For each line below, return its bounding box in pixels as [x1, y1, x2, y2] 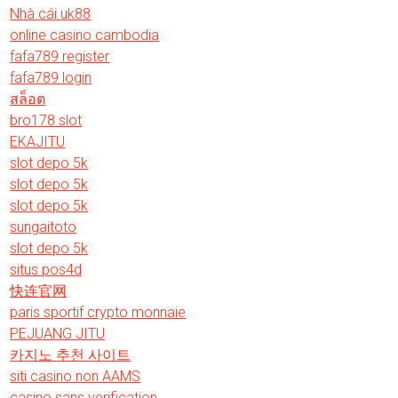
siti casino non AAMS [10, 368, 141, 385]
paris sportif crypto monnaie [10, 304, 187, 321]
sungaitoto [10, 219, 77, 235]
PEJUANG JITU [10, 325, 106, 342]
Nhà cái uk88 [10, 5, 92, 22]
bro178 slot [10, 112, 83, 129]
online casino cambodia [10, 27, 160, 44]
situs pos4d [10, 261, 83, 278]
